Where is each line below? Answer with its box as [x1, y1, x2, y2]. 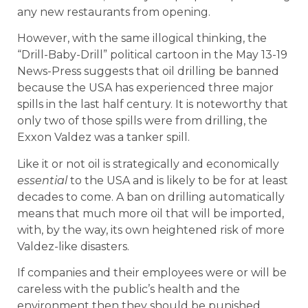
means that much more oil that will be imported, [17, 206, 284, 220]
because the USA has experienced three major [17, 81, 274, 95]
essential [17, 173, 67, 187]
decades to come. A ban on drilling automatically [17, 190, 285, 203]
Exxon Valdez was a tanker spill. [17, 131, 190, 144]
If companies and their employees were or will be [17, 266, 287, 280]
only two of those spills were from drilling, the [17, 114, 267, 128]
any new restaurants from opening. [17, 5, 210, 19]
